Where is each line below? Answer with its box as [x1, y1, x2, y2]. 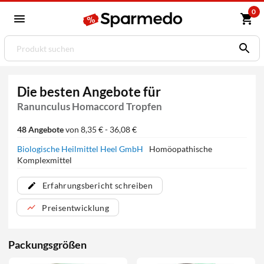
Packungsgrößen [8, 237, 87, 251]
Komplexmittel [16, 154, 72, 165]
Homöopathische [148, 143, 212, 154]
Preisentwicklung [42, 202, 110, 213]
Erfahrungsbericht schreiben [42, 180, 153, 191]
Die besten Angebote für [16, 84, 161, 100]
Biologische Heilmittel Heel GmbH [16, 143, 145, 154]
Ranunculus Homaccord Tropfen [16, 100, 162, 113]
